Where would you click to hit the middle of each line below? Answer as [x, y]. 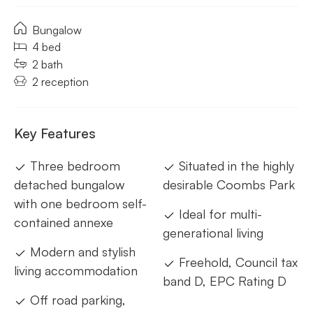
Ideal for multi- [219, 213]
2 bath [48, 65]
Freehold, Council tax [236, 262]
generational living [213, 232]
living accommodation [76, 270]
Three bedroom [73, 165]
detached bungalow [69, 184]
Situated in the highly [235, 165]
